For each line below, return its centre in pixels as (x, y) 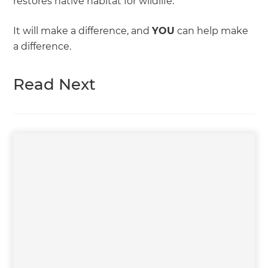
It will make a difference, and (83, 31)
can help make (212, 31)
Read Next (55, 85)
